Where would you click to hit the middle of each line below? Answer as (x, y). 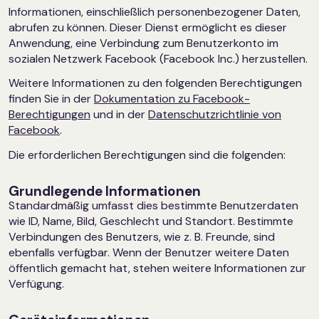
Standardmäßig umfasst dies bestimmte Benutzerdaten (153, 206)
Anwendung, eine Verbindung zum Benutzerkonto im (143, 43)
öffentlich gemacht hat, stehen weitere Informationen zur (157, 268)
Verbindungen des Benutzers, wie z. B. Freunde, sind (142, 237)
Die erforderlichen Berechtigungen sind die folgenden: (147, 155)
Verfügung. (36, 284)
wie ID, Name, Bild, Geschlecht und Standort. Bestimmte (151, 221)
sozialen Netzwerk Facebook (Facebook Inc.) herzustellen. (158, 58)
